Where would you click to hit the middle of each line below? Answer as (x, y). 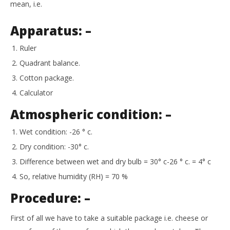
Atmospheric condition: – (91, 114)
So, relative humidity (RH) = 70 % (74, 176)
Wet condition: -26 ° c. (56, 132)
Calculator (36, 93)
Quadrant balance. (50, 63)
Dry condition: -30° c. (54, 147)
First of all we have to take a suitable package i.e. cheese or (109, 218)
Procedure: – (50, 198)
